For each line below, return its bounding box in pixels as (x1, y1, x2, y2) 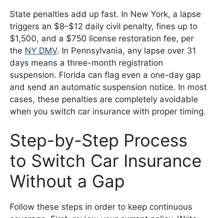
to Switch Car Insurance (10, 150, 201, 171)
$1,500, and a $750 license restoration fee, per (10, 33, 194, 43)
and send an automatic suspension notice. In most (10, 82, 207, 92)
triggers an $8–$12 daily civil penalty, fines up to (10, 21, 198, 31)
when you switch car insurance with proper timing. (10, 106, 206, 116)
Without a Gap (10, 171, 125, 192)
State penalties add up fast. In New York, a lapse (10, 9, 201, 19)
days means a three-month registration (10, 57, 163, 68)
